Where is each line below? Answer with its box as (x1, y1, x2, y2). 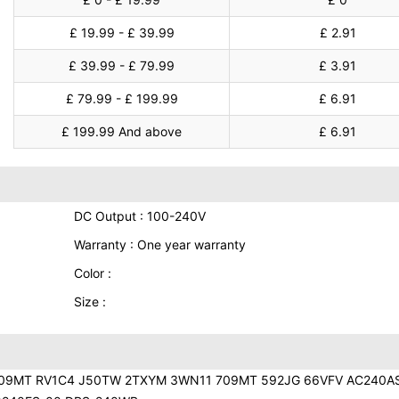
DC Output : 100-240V (73, 208, 206, 224)
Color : (73, 265, 111, 281)
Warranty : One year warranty (73, 237, 246, 252)
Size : (73, 294, 106, 309)
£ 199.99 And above (61, 124, 183, 139)
